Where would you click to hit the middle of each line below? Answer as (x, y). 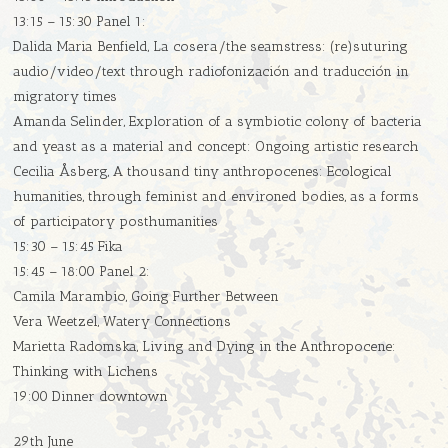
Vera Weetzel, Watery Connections (122, 322)
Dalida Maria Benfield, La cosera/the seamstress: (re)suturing (211, 47)
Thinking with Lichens (86, 372)
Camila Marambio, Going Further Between (146, 297)
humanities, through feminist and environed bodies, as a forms (216, 197)
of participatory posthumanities (116, 222)
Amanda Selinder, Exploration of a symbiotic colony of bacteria (218, 122)
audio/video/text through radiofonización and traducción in (211, 72)
